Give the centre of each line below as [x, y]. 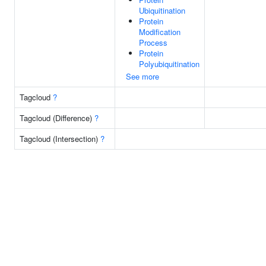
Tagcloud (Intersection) [60, 139]
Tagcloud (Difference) [57, 118]
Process [153, 42]
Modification [160, 32]
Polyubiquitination [169, 64]
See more [142, 76]
